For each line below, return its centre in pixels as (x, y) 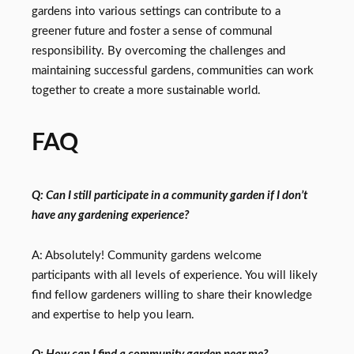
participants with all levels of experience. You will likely (175, 275)
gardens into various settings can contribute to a (156, 12)
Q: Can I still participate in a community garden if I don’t (169, 196)
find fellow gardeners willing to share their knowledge (172, 295)
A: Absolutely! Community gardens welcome (147, 255)
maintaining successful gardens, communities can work (173, 71)
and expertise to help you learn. (113, 314)
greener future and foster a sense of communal (152, 32)
